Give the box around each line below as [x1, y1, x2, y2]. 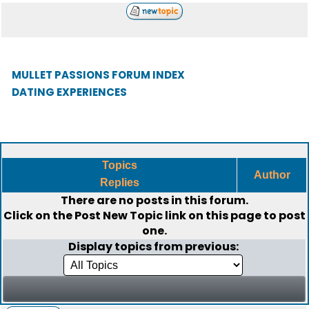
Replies [97, 177, 142, 188]
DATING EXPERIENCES [12, 85, 127, 99]
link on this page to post [163, 208, 306, 223]
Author [250, 169, 293, 181]
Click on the [3, 208, 74, 223]
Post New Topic [74, 208, 163, 223]
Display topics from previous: [68, 239, 241, 255]
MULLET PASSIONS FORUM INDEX [12, 68, 185, 82]
